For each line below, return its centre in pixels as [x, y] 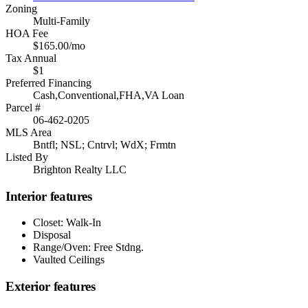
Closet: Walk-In [67, 223]
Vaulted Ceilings [69, 260]
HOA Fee [27, 33]
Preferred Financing [48, 83]
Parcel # [23, 108]
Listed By [27, 157]
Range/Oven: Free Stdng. [88, 247]
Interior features [49, 196]
